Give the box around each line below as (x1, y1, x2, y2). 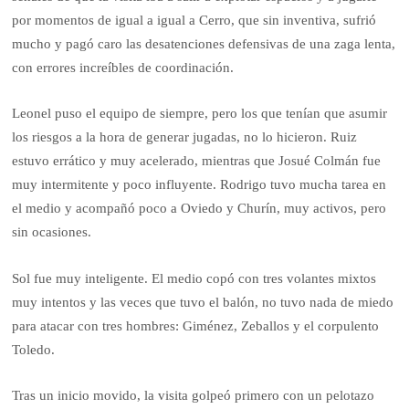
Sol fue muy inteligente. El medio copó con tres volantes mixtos (12, 270, 377, 286)
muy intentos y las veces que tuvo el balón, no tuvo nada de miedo (12, 294, 394, 309)
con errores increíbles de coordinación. (12, 59, 235, 75)
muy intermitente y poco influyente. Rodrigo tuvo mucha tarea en (12, 177, 387, 193)
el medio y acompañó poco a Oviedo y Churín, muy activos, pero (12, 201, 387, 216)
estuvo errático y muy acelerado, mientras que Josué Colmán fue (12, 153, 382, 169)
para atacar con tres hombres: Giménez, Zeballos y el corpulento (12, 318, 380, 333)
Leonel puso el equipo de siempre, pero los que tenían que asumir (12, 106, 388, 121)
